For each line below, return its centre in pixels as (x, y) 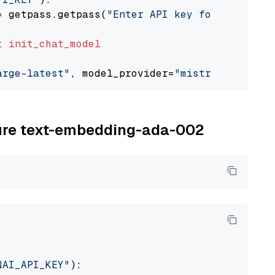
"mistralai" (208, 73)
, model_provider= (122, 73)
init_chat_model (55, 44)
